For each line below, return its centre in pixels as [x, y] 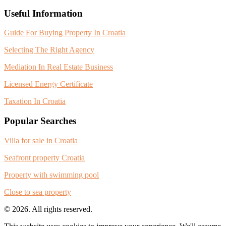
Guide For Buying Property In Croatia [65, 33]
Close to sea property [38, 192]
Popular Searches [40, 121]
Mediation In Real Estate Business [59, 67]
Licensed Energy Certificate [48, 84]
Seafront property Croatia [44, 157]
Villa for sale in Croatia [41, 140]
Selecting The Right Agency [49, 50]
